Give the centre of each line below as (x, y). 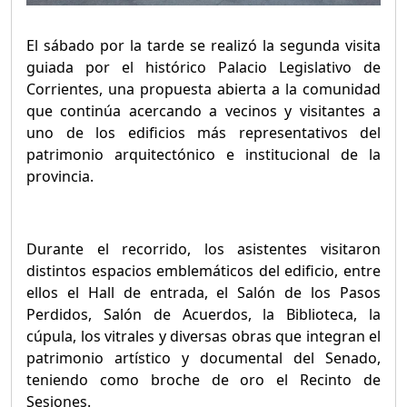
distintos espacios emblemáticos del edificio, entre (203, 270)
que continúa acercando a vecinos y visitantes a (203, 110)
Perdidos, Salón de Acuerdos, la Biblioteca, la (203, 314)
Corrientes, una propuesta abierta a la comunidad (203, 89)
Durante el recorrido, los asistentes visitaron (203, 248)
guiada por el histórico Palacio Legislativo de (203, 67)
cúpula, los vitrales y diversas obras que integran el (203, 336)
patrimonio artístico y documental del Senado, (203, 357)
